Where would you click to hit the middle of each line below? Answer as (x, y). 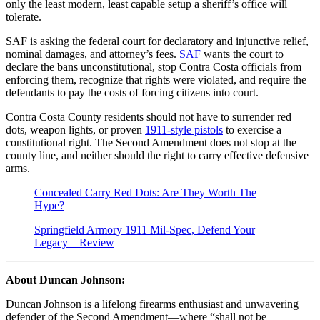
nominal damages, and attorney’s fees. (92, 54)
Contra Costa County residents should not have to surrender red (149, 117)
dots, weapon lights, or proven (75, 130)
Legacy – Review (74, 243)
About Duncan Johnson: (65, 280)
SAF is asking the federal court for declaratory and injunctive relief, (157, 41)
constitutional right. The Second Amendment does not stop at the (151, 143)
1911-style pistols (184, 130)
